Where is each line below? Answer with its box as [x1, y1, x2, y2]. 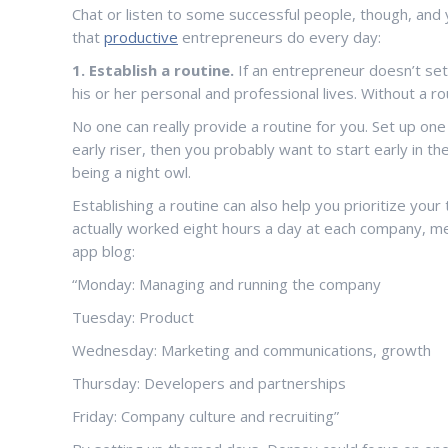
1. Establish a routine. [72, 60, 234, 80]
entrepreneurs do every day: [178, 27, 381, 47]
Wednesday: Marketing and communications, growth [72, 340, 431, 360]
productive [104, 27, 178, 47]
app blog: [72, 241, 135, 261]
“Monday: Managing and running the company [72, 274, 381, 294]
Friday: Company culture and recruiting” [72, 406, 339, 426]
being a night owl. [72, 162, 191, 182]
